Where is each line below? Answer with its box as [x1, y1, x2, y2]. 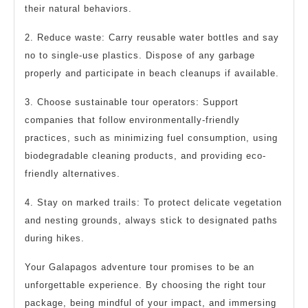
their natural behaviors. [25, 3, 132, 14]
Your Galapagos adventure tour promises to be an [25, 262, 254, 273]
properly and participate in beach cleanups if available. [25, 68, 279, 79]
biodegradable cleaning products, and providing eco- [25, 151, 266, 162]
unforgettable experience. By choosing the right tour [25, 280, 266, 291]
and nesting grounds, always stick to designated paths [25, 215, 278, 226]
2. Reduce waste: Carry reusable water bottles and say [25, 32, 279, 43]
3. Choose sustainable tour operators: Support [25, 97, 239, 108]
